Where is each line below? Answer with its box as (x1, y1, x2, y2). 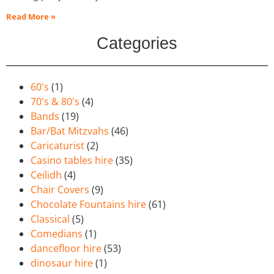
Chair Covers (31, 183, 89, 197)
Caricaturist (31, 139, 84, 153)
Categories (97, 34, 177, 53)
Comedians (31, 227, 83, 241)
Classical (31, 212, 70, 226)
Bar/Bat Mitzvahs (31, 124, 109, 138)
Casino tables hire (31, 154, 113, 168)
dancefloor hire (31, 242, 102, 256)
